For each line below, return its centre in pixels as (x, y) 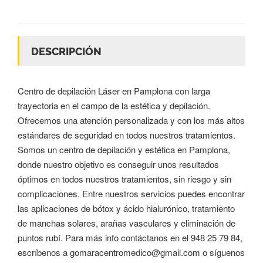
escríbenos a (44, 252)
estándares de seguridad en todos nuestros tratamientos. (127, 134)
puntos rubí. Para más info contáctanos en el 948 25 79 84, (130, 237)
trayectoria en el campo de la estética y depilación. (114, 105)
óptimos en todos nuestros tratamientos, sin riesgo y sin (124, 178)
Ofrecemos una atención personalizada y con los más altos (131, 120)
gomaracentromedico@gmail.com (135, 252)
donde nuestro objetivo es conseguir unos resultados (118, 164)
